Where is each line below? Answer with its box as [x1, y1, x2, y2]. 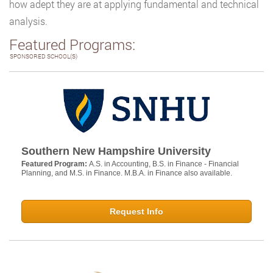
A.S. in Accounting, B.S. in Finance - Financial [89, 160, 239, 169]
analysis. [9, 15, 48, 27]
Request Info [110, 207, 163, 217]
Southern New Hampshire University [21, 145, 211, 158]
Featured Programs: [9, 35, 135, 54]
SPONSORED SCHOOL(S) [10, 52, 77, 60]
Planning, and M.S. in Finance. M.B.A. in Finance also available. [21, 169, 232, 178]
